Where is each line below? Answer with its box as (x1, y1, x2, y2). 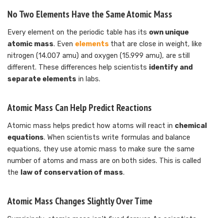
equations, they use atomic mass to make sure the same (7, 145, 195, 154)
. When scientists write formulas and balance (44, 133, 190, 142)
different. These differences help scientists (7, 63, 149, 72)
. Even (54, 40, 75, 49)
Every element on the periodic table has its (7, 28, 149, 37)
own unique (149, 28, 189, 37)
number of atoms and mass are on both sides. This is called (7, 157, 201, 165)
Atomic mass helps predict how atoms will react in (7, 122, 175, 130)
